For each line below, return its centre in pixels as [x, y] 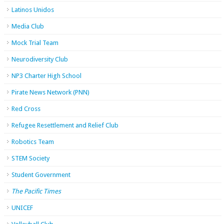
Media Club [28, 26]
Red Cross [26, 109]
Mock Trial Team [35, 43]
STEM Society [30, 158]
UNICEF [22, 208]
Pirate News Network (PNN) [50, 92]
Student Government [41, 175]
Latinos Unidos [33, 10]
